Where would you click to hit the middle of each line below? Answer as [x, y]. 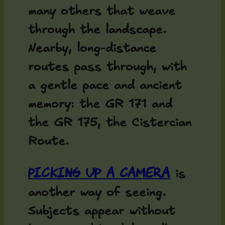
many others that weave [102, 12]
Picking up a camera [99, 172]
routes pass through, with [107, 67]
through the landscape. [97, 30]
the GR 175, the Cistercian [110, 123]
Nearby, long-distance [92, 49]
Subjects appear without [102, 211]
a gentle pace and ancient [105, 86]
